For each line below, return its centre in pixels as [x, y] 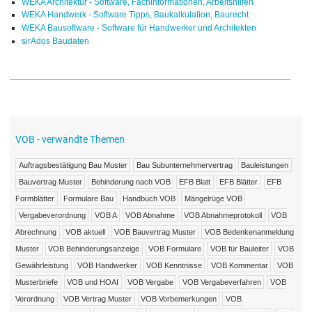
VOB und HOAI [93, 282]
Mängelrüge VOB [213, 199]
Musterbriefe [37, 282]
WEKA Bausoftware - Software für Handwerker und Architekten [139, 28]
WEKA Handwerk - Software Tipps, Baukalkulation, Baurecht [135, 15]
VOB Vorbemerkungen [179, 299]
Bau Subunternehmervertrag [184, 165]
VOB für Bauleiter [239, 249]
